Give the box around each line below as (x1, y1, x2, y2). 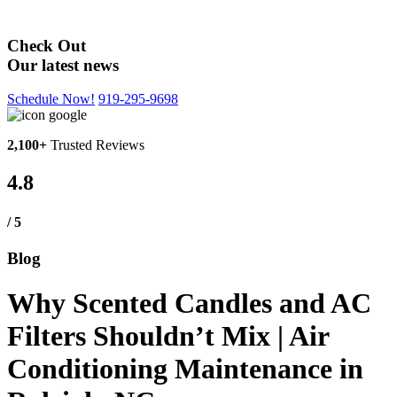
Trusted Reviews (47, 137, 144, 153)
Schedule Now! (7, 91, 95, 107)
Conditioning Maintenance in (7, 353, 363, 385)
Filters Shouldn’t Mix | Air (7, 320, 329, 353)
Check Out (7, 35, 86, 55)
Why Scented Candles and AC (7, 287, 371, 320)
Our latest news (7, 55, 119, 74)
